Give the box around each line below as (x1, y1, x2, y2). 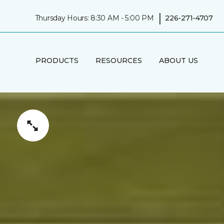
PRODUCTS (35, 55, 78, 65)
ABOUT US (158, 55, 198, 65)
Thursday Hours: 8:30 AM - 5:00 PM (34, 13, 154, 22)
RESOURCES (95, 55, 142, 65)
